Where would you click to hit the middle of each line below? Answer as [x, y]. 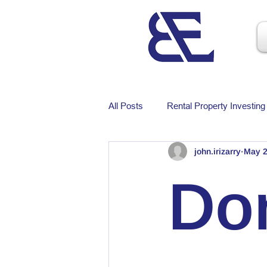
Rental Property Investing [216, 105]
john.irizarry [218, 151]
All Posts [126, 105]
